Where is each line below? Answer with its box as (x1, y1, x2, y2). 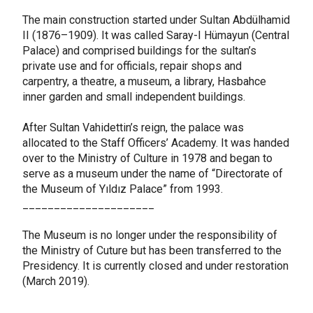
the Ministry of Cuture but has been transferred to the (22, 244, 282, 258)
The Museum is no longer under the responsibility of (22, 228, 277, 242)
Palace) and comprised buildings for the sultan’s (22, 44, 256, 58)
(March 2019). (22, 275, 89, 289)
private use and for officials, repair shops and (22, 59, 242, 73)
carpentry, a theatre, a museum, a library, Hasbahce (22, 75, 266, 89)
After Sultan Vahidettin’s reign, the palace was (22, 121, 244, 135)
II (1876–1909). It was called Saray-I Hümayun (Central (22, 29, 289, 43)
